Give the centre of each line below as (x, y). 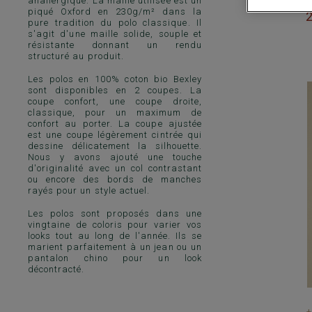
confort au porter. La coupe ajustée (115, 123)
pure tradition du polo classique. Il (115, 22)
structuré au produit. (76, 56)
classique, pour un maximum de (115, 112)
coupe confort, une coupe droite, (115, 101)
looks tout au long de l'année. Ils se (115, 235)
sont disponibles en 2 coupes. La (115, 90)
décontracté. (56, 269)
